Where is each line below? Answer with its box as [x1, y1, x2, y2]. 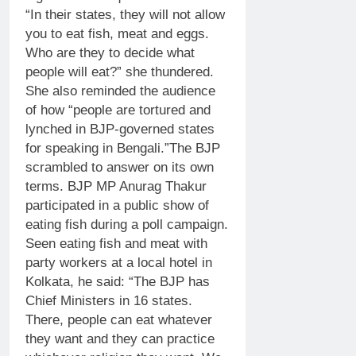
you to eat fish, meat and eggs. [25, 25, 209, 41]
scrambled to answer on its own [25, 159, 214, 175]
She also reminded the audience [25, 83, 215, 99]
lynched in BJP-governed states [25, 121, 215, 137]
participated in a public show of [25, 197, 209, 213]
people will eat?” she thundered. [25, 64, 214, 79]
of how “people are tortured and [25, 102, 211, 118]
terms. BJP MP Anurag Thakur [25, 178, 207, 194]
